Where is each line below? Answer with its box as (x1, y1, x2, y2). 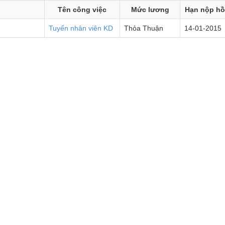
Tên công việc (58, 6, 106, 14)
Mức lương (131, 6, 169, 14)
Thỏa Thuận (124, 24, 163, 32)
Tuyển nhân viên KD (49, 24, 113, 32)
